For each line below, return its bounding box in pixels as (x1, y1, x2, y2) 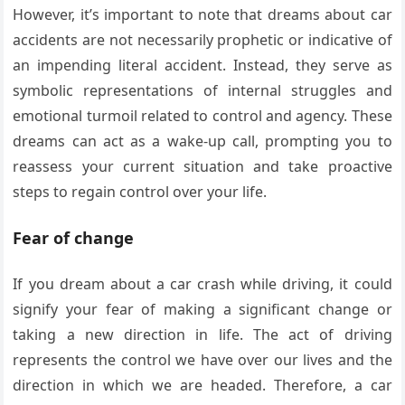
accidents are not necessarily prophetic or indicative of (13, 29, 392, 50)
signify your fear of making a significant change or (13, 298, 392, 319)
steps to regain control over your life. (13, 181, 268, 202)
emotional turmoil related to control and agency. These (13, 105, 392, 126)
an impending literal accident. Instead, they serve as (13, 54, 392, 75)
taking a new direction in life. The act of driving (13, 324, 392, 344)
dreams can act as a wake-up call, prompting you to (13, 130, 392, 151)
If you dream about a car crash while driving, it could (13, 273, 392, 294)
